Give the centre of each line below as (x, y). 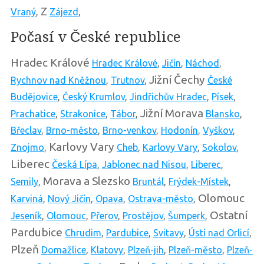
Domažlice (63, 250)
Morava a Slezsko (86, 181)
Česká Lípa (74, 164)
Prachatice (33, 113)
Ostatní (228, 215)
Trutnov (127, 80)
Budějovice (34, 96)
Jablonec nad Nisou (144, 164)
